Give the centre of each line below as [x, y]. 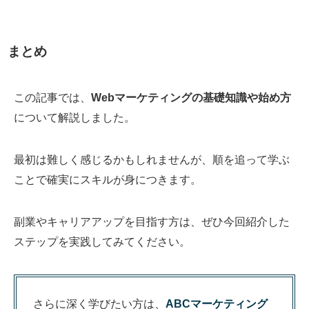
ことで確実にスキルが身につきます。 [108, 180]
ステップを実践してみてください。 [102, 242]
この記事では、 [52, 97]
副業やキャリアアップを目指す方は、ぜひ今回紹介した [152, 222]
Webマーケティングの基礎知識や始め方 [191, 97]
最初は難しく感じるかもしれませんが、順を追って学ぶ [152, 160]
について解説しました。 [74, 117]
